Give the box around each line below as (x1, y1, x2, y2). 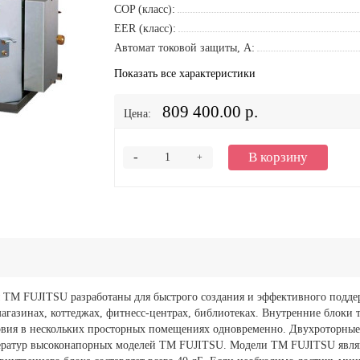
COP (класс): (113, 3, 175, 15)
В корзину (247, 149, 308, 165)
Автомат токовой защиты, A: (113, 42, 255, 54)
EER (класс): (113, 22, 176, 35)
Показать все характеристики (113, 67, 256, 80)
